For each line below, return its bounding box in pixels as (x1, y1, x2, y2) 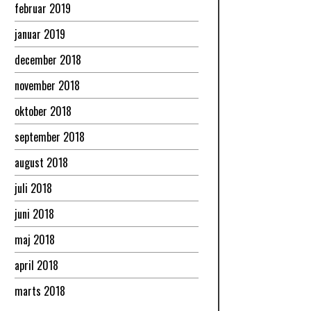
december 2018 (14, 51, 81, 69)
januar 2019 (14, 26, 65, 43)
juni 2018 (14, 205, 54, 223)
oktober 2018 (14, 103, 72, 120)
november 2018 (14, 77, 80, 94)
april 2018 (14, 257, 58, 274)
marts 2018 (14, 283, 65, 300)
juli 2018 (14, 180, 52, 197)
